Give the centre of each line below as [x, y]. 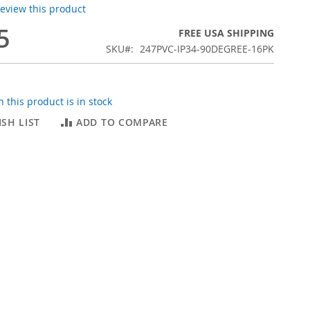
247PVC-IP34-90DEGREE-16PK [207, 49]
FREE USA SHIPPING [226, 33]
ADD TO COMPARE [122, 122]
